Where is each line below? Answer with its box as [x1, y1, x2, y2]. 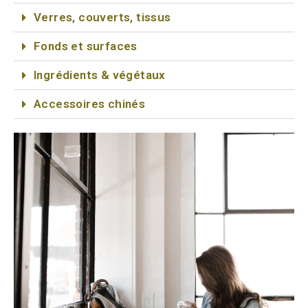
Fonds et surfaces [34, 38, 137, 53]
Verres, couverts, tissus [34, 10, 171, 24]
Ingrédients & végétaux [34, 67, 166, 82]
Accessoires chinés [34, 96, 146, 111]
